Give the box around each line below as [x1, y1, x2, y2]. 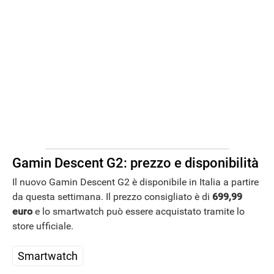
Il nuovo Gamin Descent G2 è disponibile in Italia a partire [12, 176, 259, 188]
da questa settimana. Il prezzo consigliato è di [12, 190, 212, 202]
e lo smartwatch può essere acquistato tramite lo [32, 205, 245, 217]
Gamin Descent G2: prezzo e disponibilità [12, 155, 259, 171]
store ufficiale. [12, 220, 73, 232]
